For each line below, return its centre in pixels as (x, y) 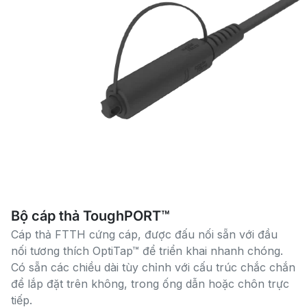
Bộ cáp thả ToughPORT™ (90, 216)
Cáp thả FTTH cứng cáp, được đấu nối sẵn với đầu (144, 235)
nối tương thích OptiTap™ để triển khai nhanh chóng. (147, 251)
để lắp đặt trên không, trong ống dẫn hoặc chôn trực (150, 284)
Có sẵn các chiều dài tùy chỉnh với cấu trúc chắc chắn (153, 268)
